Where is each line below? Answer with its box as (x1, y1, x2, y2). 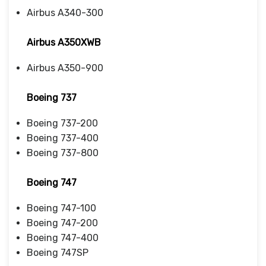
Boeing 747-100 (27, 202, 96, 214)
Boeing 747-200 (27, 217, 98, 229)
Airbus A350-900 (27, 62, 103, 74)
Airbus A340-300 (27, 7, 103, 18)
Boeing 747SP (27, 246, 88, 258)
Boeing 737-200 (27, 117, 98, 129)
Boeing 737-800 (27, 147, 99, 159)
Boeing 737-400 (27, 132, 99, 144)
